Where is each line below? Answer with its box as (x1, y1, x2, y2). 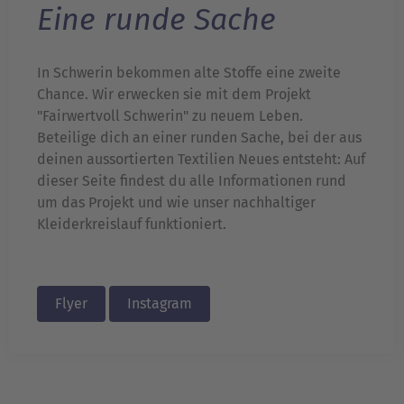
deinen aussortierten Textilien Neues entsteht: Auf (37, 151, 365, 169)
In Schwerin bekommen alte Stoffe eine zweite (37, 64, 341, 82)
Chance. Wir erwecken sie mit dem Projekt (37, 86, 311, 104)
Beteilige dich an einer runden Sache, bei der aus (37, 129, 362, 147)
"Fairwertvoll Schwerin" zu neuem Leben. (37, 107, 303, 125)
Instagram (127, 295, 192, 313)
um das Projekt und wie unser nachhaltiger (37, 194, 316, 212)
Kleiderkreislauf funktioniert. (37, 216, 226, 234)
